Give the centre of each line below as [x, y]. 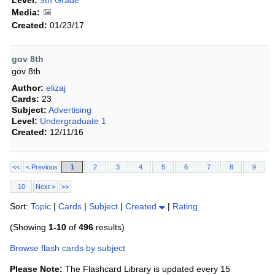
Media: [26, 13]
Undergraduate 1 [73, 121]
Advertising [70, 110]
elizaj [56, 88]
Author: [28, 88]
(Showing [29, 227]
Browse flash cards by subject [68, 248]
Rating [185, 207]
